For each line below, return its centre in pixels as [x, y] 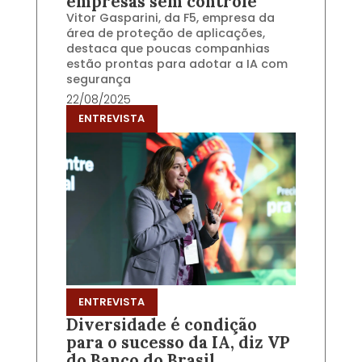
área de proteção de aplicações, [165, 33]
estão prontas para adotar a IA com [177, 63]
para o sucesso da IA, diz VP [178, 343]
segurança [98, 79]
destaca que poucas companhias [168, 48]
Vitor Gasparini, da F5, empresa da [170, 17]
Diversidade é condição [161, 325]
